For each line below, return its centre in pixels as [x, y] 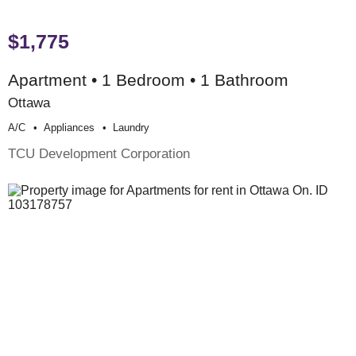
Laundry [131, 127]
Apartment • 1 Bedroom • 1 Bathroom [148, 79]
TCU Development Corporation [99, 153]
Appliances [69, 127]
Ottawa [29, 102]
